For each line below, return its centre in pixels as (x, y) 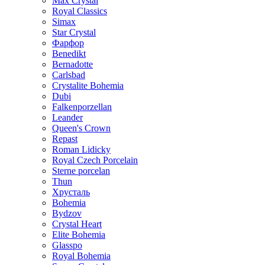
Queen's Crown (81, 128)
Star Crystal (74, 32)
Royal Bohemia (81, 256)
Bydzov (67, 213)
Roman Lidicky (81, 149)
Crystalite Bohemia (88, 85)
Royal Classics (80, 11)
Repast (65, 139)
